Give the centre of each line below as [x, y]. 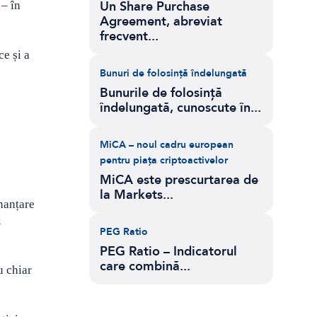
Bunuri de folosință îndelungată [173, 73]
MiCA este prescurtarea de [179, 180]
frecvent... [129, 36]
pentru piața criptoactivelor [164, 160]
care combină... [145, 266]
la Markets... [137, 195]
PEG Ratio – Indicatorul [168, 252]
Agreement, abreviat [161, 22]
